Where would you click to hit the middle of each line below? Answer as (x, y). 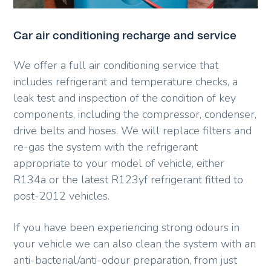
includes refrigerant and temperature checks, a (126, 82)
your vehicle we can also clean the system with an (135, 244)
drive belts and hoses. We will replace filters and (133, 131)
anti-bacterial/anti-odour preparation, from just (126, 260)
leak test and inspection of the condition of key (125, 98)
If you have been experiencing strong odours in (127, 228)
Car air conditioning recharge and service (125, 35)
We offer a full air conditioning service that (116, 66)
